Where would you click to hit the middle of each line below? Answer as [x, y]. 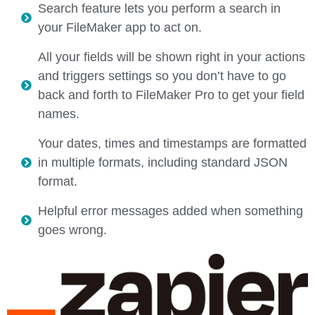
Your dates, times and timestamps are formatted [172, 143]
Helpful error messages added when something [170, 211]
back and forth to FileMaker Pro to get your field [171, 95]
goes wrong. [72, 230]
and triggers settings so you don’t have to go [162, 76]
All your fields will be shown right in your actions [171, 57]
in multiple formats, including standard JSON [162, 162]
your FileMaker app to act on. [120, 27]
